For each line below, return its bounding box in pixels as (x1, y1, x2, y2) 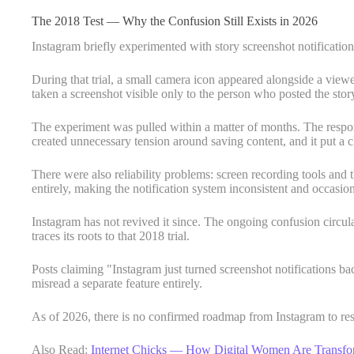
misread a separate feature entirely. (32, 277, 202, 291)
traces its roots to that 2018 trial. (32, 229, 190, 243)
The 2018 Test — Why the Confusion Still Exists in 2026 (32, 13, 318, 28)
